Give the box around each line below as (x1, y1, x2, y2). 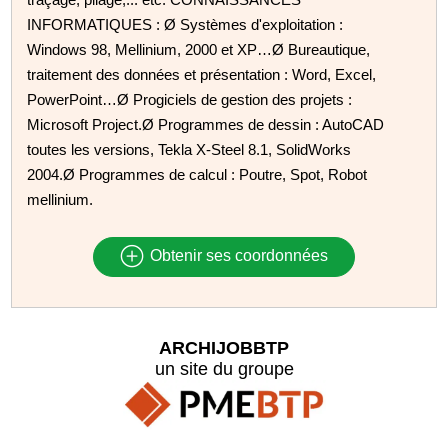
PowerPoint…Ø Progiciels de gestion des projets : (27, 90, 353, 108)
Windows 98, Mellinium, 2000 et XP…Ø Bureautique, (27, 40, 371, 58)
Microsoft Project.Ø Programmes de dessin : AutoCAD (27, 115, 385, 133)
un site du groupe (154, 358, 294, 379)
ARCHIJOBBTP (159, 337, 289, 358)
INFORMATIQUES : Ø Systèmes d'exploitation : (27, 15, 344, 33)
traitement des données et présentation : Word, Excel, (27, 65, 377, 83)
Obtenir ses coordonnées (145, 247, 328, 265)
